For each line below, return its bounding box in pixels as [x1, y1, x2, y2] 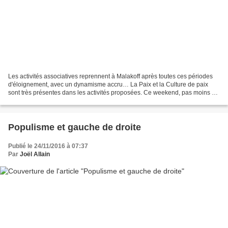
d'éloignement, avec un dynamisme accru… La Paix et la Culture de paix [8, 81, 208, 89]
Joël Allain [20, 151, 50, 158]
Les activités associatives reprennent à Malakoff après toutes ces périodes [8, 73, 213, 80]
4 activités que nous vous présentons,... [8, 97, 117, 105]
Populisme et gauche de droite [8, 122, 141, 133]
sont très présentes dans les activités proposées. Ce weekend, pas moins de [8, 89, 219, 97]
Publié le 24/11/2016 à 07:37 [8, 142, 88, 150]
